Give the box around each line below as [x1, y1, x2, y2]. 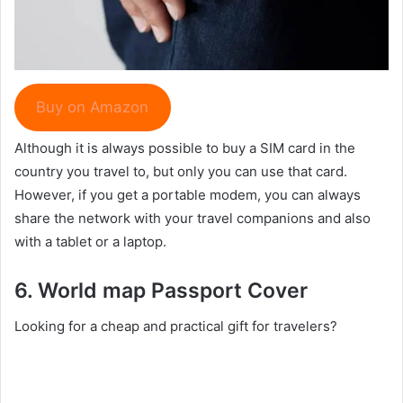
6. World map [14, 277, 151, 303]
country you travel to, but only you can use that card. [14, 162, 347, 180]
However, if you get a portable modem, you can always [14, 185, 361, 203]
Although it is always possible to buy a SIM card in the [14, 139, 355, 157]
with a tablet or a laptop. [14, 232, 166, 250]
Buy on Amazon [36, 98, 149, 117]
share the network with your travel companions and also [14, 209, 371, 227]
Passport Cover [151, 277, 308, 303]
